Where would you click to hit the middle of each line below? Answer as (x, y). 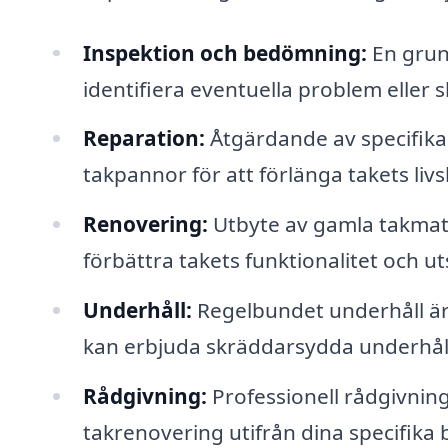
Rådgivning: (144, 395)
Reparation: (143, 138)
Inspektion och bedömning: (224, 52)
